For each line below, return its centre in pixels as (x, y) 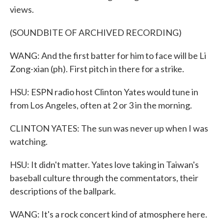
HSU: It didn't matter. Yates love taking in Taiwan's (104, 165)
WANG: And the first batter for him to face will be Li (108, 55)
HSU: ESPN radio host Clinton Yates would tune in (104, 92)
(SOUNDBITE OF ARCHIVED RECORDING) (96, 32)
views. (22, 9)
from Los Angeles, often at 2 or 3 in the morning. (101, 105)
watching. (29, 141)
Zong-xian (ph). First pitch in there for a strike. (97, 69)
